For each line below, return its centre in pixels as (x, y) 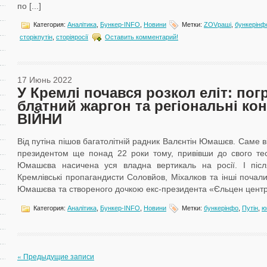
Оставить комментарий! (142, 37)
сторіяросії (72, 37)
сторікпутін (36, 37)
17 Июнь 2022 (45, 80)
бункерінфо (221, 208)
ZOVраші (218, 24)
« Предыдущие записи (56, 256)
